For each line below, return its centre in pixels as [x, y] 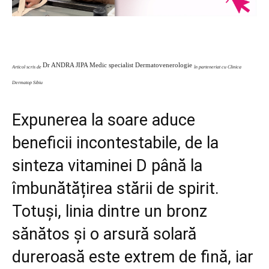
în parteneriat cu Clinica [218, 66]
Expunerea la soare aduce [104, 120]
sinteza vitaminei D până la [107, 166]
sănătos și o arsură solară [104, 234]
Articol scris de [27, 66]
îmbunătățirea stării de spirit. [116, 189]
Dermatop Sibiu [27, 82]
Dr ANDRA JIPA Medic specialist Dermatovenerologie [118, 65]
